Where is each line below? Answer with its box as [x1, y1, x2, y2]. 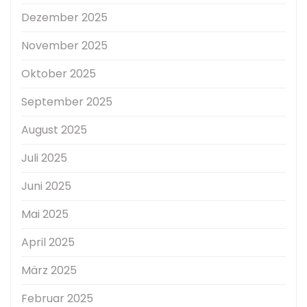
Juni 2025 [21, 178, 71, 195]
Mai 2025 [21, 206, 69, 223]
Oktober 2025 [21, 66, 96, 82]
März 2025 [21, 262, 77, 279]
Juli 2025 [21, 150, 67, 167]
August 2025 [21, 122, 87, 138]
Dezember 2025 [21, 10, 108, 26]
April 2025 [21, 234, 75, 251]
